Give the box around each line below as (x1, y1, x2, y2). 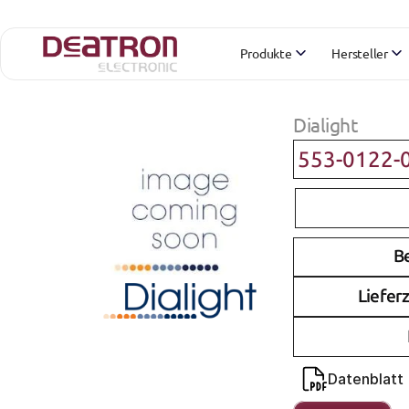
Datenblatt (328, 370, 404, 388)
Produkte (239, 44, 292, 61)
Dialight (293, 112, 358, 136)
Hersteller (331, 44, 388, 61)
